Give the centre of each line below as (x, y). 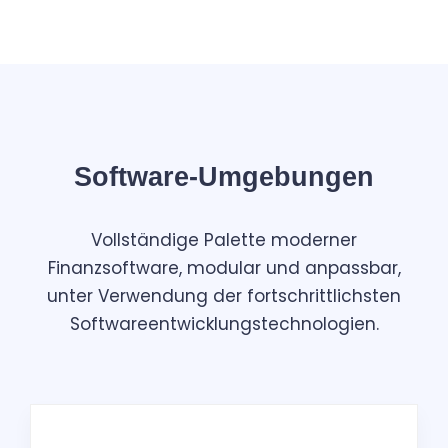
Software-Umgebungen (224, 177)
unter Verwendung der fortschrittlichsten (224, 296)
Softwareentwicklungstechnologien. (224, 324)
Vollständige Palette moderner (224, 240)
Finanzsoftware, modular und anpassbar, (224, 268)
